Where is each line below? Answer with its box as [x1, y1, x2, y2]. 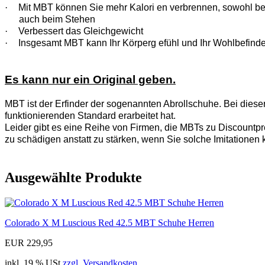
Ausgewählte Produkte [5, 170, 142, 186]
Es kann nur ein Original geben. [5, 73, 176, 86]
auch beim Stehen [19, 14, 95, 25]
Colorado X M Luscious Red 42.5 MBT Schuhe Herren [5, 218, 214, 228]
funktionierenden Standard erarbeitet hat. [5, 111, 176, 121]
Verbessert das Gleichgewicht [18, 26, 143, 37]
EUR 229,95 [5, 238, 53, 248]
